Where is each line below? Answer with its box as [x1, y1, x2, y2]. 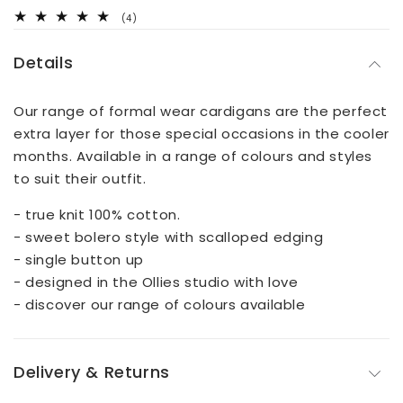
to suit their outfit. [13, 168, 147, 188]
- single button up [13, 249, 144, 269]
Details [13, 50, 74, 74]
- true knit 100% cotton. [13, 204, 181, 224]
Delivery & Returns [13, 360, 170, 383]
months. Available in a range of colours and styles [13, 146, 373, 166]
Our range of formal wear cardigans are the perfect [13, 101, 389, 121]
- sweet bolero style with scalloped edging [13, 227, 324, 246]
